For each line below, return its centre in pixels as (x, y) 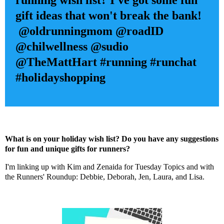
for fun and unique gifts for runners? (68, 149)
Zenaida (109, 167)
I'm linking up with (36, 167)
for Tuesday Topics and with (168, 167)
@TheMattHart (57, 62)
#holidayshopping (60, 78)
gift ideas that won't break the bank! (108, 16)
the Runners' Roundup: (42, 177)
